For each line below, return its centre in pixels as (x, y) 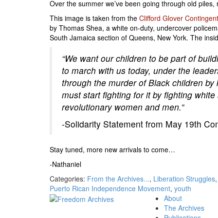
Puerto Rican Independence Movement (110, 189)
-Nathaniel (65, 164)
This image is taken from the (94, 18)
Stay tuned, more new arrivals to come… (112, 150)
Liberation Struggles (184, 179)
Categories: (68, 179)
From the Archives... (118, 179)
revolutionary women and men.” (123, 107)
